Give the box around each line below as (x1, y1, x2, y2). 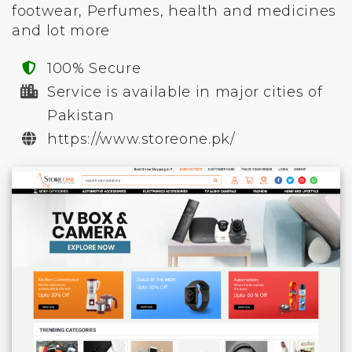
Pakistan (47, 107, 115, 124)
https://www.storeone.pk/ (47, 130, 236, 148)
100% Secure (47, 60, 141, 77)
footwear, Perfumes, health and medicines (12, 2, 336, 20)
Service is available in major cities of (47, 83, 323, 101)
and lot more (12, 22, 110, 39)
